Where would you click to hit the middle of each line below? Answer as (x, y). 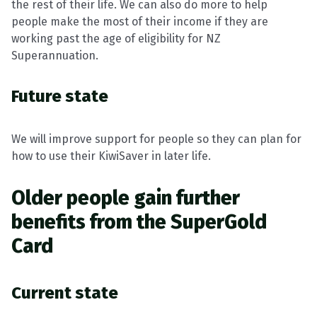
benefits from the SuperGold (139, 222)
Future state (60, 96)
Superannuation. (55, 56)
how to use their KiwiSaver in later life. (111, 156)
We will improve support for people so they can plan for (156, 139)
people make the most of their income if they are (140, 22)
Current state (65, 293)
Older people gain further (126, 198)
